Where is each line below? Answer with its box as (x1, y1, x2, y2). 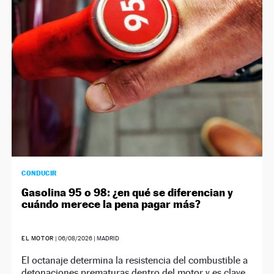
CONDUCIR (21, 168, 57, 177)
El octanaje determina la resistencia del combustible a (21, 254, 248, 266)
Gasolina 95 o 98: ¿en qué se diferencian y (21, 185, 234, 199)
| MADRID (92, 234, 119, 242)
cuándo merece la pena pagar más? (21, 197, 201, 210)
